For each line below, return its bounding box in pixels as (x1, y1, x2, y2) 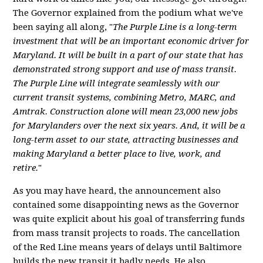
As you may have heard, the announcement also (13, 186, 221, 196)
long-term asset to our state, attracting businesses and (13, 134, 239, 145)
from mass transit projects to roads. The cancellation (13, 228, 241, 238)
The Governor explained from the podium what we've (13, 8, 244, 18)
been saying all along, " (13, 22, 113, 32)
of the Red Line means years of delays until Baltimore (13, 242, 242, 252)
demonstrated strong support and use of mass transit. (13, 64, 237, 75)
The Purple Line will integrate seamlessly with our (13, 78, 220, 89)
